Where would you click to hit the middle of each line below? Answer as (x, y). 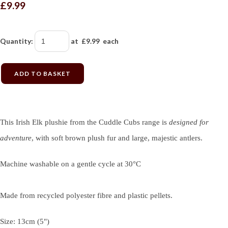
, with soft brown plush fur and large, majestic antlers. (117, 138)
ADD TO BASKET (42, 73)
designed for (189, 122)
